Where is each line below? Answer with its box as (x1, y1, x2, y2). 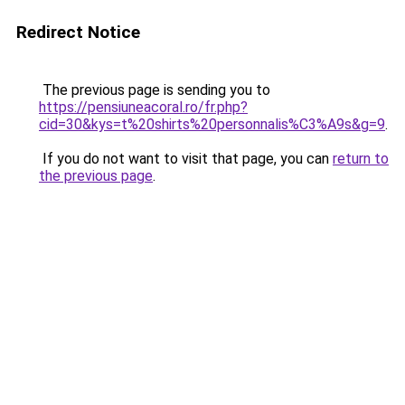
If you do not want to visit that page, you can (39, 150, 333, 167)
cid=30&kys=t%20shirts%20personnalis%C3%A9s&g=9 (39, 116, 385, 133)
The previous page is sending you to (39, 81, 270, 99)
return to (333, 150, 389, 167)
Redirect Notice (16, 22, 140, 42)
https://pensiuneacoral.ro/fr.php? (39, 99, 248, 116)
